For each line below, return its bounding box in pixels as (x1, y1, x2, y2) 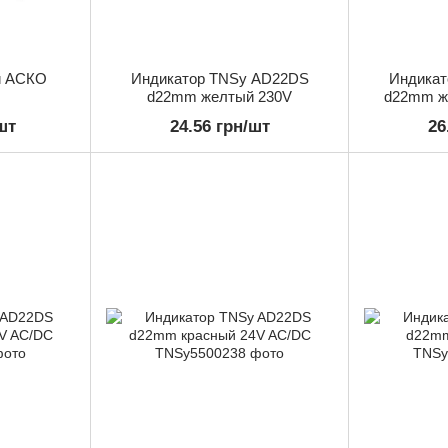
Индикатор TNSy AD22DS (130, 70, 309, 88)
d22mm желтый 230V (147, 88, 292, 106)
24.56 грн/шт (169, 117, 270, 137)
